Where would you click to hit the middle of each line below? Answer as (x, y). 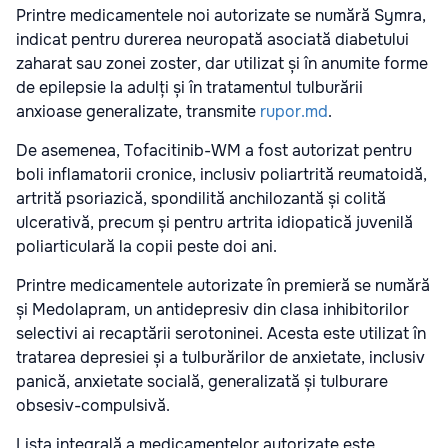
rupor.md (294, 112)
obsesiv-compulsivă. (93, 406)
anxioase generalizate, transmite (138, 112)
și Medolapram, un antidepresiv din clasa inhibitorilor (212, 310)
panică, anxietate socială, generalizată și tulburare (202, 382)
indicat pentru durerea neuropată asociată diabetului (212, 40)
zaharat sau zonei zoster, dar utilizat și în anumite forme (222, 64)
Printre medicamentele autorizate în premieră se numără (223, 286)
